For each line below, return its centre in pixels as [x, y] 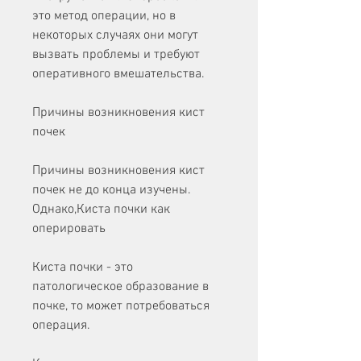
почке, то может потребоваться [121, 307]
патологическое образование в [120, 287]
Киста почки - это [83, 268]
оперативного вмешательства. [118, 75]
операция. [61, 326]
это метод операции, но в [104, 17]
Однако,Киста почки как [101, 210]
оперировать [69, 229]
